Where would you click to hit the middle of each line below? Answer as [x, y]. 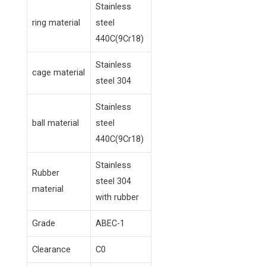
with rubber [117, 197]
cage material [58, 73]
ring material [56, 23]
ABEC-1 [110, 224]
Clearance [51, 250]
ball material [56, 123]
